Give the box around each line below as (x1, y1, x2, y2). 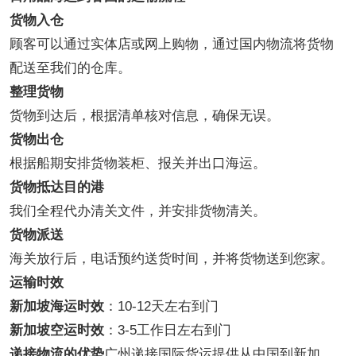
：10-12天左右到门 (104, 298, 219, 314)
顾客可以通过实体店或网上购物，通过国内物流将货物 (10, 36, 334, 52)
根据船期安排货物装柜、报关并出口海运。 (10, 155, 266, 171)
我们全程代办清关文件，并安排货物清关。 (10, 203, 266, 219)
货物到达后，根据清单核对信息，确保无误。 (10, 107, 280, 123)
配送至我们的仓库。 (10, 60, 131, 75)
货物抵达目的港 (10, 179, 104, 195)
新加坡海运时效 (10, 298, 104, 314)
